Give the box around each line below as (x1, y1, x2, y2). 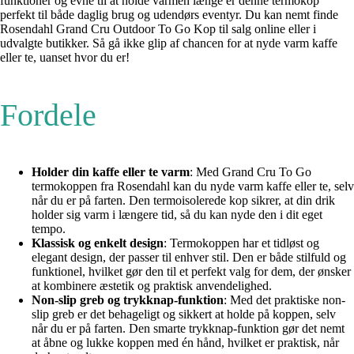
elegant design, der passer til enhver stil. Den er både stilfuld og (32, 250, 346, 265)
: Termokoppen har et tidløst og (164, 236, 319, 250)
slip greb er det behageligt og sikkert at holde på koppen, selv (32, 307, 336, 322)
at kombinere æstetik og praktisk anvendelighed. (32, 279, 272, 293)
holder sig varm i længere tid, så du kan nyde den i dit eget (32, 208, 322, 222)
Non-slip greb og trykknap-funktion (32, 293, 224, 307)
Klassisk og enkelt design (32, 236, 164, 250)
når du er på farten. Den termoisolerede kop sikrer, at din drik (32, 194, 335, 208)
